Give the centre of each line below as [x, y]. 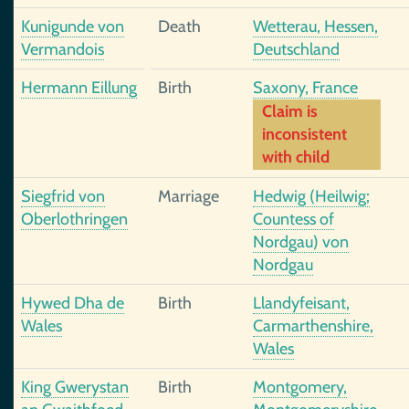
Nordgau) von [301, 242]
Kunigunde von [73, 26]
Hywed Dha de [73, 303]
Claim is [290, 111]
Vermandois [63, 49]
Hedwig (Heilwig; [311, 196]
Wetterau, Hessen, [315, 26]
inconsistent [304, 134]
